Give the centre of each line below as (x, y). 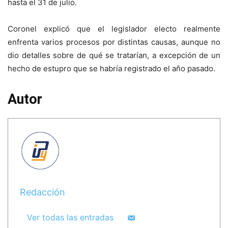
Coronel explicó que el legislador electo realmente (114, 29)
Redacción (42, 192)
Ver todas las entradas (70, 217)
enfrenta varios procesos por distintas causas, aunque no (114, 42)
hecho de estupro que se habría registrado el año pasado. (111, 69)
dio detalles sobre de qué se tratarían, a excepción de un (114, 55)
